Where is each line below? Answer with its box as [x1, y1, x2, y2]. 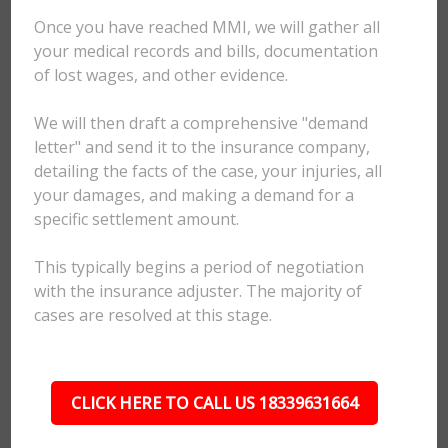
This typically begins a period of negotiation [34, 256, 365, 278]
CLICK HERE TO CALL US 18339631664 [70, 392, 358, 414]
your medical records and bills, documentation [34, 40, 379, 62]
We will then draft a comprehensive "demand [34, 112, 369, 134]
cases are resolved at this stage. [34, 304, 273, 326]
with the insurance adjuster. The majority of [34, 280, 363, 302]
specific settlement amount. [34, 208, 240, 230]
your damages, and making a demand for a [34, 184, 355, 206]
